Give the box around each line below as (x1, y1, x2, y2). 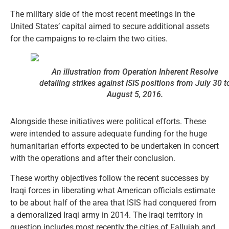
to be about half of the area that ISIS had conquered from (10, 197, 216, 208)
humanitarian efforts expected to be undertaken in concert (10, 141, 219, 151)
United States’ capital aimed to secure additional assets (10, 21, 210, 32)
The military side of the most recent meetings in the (10, 9, 195, 19)
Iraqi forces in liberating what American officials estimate (10, 185, 215, 195)
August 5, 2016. (107, 89, 163, 100)
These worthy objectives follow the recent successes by (10, 173, 209, 183)
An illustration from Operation (52, 67, 159, 77)
